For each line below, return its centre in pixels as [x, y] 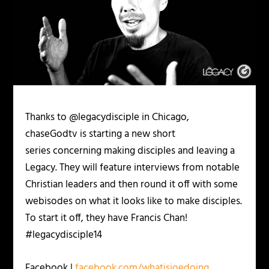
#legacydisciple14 [64, 235]
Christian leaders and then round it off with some [132, 184]
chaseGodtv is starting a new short [101, 134]
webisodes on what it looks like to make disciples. [134, 201]
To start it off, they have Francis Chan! [107, 218]
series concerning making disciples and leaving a [130, 151]
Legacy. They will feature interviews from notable [133, 168]
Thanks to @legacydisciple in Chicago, [107, 117]
